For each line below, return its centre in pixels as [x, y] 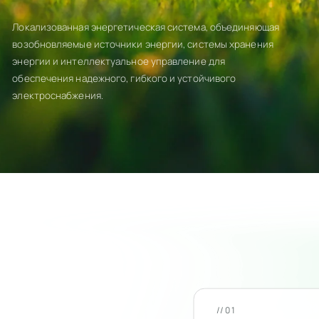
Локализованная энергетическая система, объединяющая [146, 27]
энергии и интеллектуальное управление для [119, 61]
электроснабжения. [58, 95]
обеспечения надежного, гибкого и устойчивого [124, 78]
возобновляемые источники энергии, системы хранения [143, 44]
